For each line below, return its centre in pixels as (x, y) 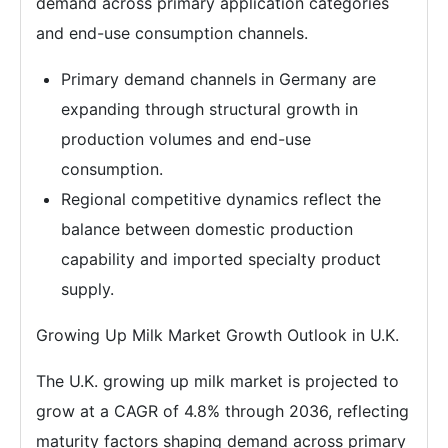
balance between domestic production (207, 228)
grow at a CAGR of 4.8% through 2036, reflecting (222, 410)
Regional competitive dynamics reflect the (221, 198)
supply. (87, 288)
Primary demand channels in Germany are (218, 78)
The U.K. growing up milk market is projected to (217, 380)
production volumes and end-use (186, 138)
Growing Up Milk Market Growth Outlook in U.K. (217, 334)
